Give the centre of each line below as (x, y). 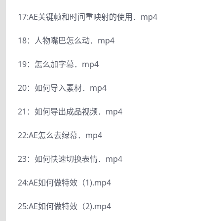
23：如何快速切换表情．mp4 (70, 159)
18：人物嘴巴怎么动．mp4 (66, 40)
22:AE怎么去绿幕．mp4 (60, 135)
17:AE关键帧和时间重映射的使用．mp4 (88, 17)
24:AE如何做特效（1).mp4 (64, 182)
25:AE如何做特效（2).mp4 (64, 206)
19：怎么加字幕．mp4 (58, 64)
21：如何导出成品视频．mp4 (70, 111)
